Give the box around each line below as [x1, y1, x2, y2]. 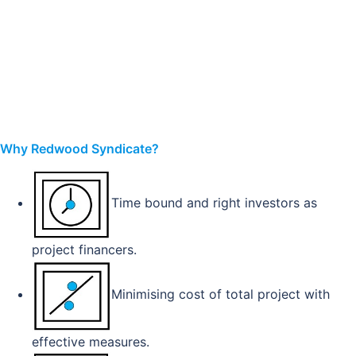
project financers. [32, 242, 137, 258]
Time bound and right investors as [111, 195, 317, 211]
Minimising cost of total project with [111, 286, 330, 303]
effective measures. [32, 333, 149, 350]
